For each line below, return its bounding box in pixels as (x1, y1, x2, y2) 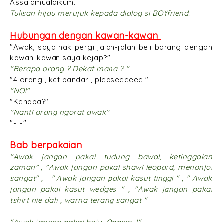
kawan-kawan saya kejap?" (10, 53, 110, 62)
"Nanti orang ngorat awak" (10, 107, 109, 117)
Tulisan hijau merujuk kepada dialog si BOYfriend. (10, 8, 190, 18)
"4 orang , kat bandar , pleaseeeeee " (10, 74, 149, 84)
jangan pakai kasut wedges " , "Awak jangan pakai (10, 184, 212, 194)
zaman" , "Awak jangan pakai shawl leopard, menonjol (10, 162, 212, 172)
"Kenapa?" (10, 96, 49, 106)
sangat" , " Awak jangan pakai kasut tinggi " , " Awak (10, 173, 212, 183)
